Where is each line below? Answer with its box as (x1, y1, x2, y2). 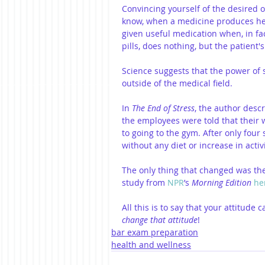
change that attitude (122, 214, 198, 225)
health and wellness (111, 239, 191, 250)
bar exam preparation (111, 227, 198, 238)
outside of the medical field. (122, 77, 232, 89)
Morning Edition (192, 177, 251, 188)
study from (122, 177, 167, 188)
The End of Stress (132, 102, 195, 114)
